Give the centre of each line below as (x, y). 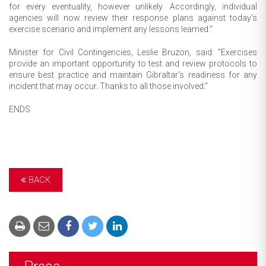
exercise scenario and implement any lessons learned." (111, 29)
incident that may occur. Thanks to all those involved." (108, 86)
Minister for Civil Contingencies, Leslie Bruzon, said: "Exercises (133, 52)
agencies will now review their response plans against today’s (133, 18)
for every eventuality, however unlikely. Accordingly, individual (133, 6)
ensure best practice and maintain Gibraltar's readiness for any (133, 75)
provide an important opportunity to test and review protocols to (133, 63)
